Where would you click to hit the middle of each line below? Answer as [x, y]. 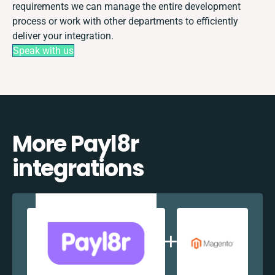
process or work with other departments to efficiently [125, 21]
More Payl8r [76, 144]
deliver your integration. [63, 36]
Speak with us [43, 50]
